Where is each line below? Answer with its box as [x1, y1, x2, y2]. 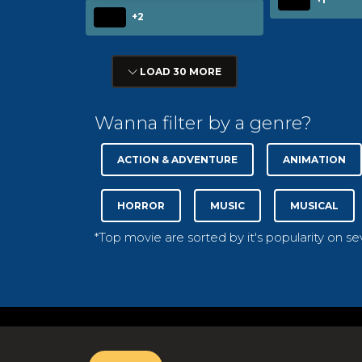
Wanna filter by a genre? [95, 112, 312, 135]
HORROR [117, 200, 165, 213]
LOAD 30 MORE [137, 65, 221, 78]
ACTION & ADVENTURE [117, 154, 238, 166]
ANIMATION [283, 154, 346, 166]
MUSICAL [290, 200, 339, 213]
